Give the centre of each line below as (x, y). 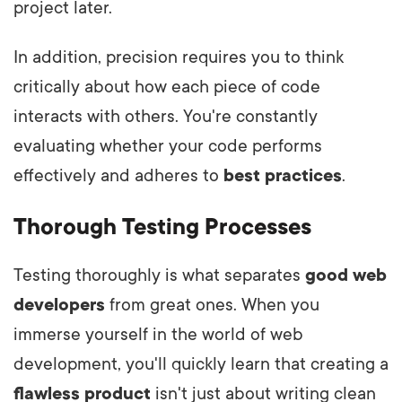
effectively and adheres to (118, 175)
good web (346, 275)
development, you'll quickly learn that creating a (201, 364)
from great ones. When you (212, 305)
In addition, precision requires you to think (179, 57)
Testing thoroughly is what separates (159, 275)
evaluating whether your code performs (168, 146)
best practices (283, 175)
